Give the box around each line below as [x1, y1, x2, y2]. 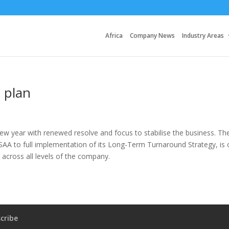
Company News [130, 31, 175, 40]
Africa [105, 31, 123, 40]
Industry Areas [182, 31, 224, 40]
